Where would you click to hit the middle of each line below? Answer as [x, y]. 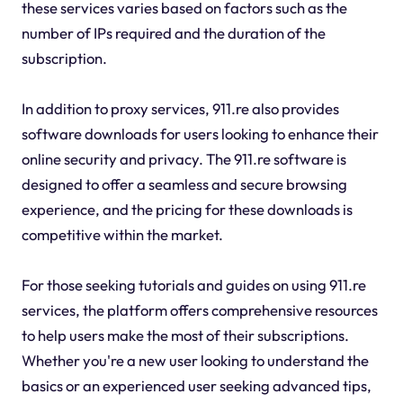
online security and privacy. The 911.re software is [184, 159]
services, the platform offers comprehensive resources [199, 310]
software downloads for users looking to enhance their [200, 134]
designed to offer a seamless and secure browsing [184, 184]
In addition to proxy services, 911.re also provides [180, 109]
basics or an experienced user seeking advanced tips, [196, 386]
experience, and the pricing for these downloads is [187, 210]
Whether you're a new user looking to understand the [195, 361]
